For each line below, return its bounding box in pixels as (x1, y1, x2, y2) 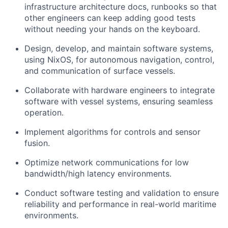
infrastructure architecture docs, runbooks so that (24, 2, 217, 12)
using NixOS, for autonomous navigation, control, (24, 54, 214, 65)
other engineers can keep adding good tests (24, 13, 195, 23)
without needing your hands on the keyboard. (24, 24, 200, 34)
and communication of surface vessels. (24, 66, 175, 76)
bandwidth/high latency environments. (24, 168, 172, 179)
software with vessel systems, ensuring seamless (24, 96, 213, 106)
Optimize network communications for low (24, 157, 189, 167)
